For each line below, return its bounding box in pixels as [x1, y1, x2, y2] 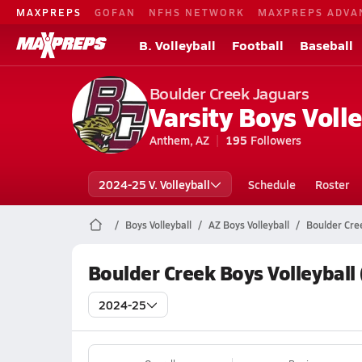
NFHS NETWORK [149, 5, 245, 19]
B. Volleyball [139, 36, 216, 54]
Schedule [247, 176, 296, 192]
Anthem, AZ [149, 132, 209, 148]
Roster [314, 176, 349, 192]
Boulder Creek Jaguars [149, 82, 309, 104]
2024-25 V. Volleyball [98, 176, 210, 192]
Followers [250, 132, 301, 148]
